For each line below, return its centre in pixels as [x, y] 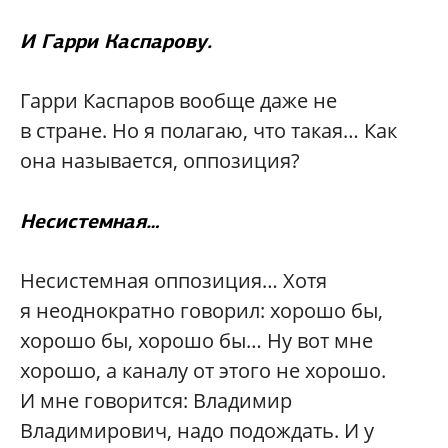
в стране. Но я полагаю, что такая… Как [208, 130]
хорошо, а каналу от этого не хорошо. [203, 370]
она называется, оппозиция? [160, 160]
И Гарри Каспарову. [116, 40]
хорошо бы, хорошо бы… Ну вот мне [196, 340]
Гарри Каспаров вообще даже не [178, 100]
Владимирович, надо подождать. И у [197, 430]
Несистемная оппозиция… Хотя [173, 280]
